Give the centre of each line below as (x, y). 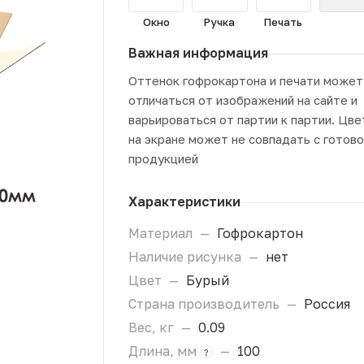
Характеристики (184, 201)
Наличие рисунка (186, 257)
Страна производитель (206, 304)
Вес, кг (153, 327)
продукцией (163, 158)
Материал (162, 233)
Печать (284, 22)
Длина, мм (164, 351)
